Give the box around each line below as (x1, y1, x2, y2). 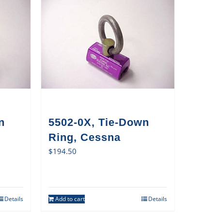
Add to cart (55, 194, 85, 203)
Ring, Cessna (48, 131, 121, 143)
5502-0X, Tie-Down (48, 116, 149, 128)
